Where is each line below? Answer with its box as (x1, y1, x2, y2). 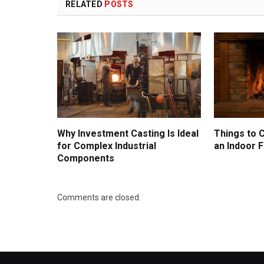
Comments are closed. (57, 193, 141, 203)
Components (57, 153, 114, 164)
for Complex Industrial (57, 140, 156, 152)
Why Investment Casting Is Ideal (57, 128, 199, 140)
